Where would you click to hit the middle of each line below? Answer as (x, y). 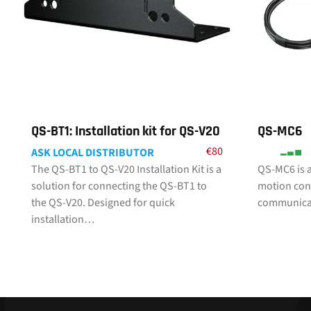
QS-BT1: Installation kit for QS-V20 (126, 131)
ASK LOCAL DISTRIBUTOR (93, 153)
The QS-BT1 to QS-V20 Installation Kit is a (126, 169)
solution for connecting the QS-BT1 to (119, 186)
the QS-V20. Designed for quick (103, 203)
